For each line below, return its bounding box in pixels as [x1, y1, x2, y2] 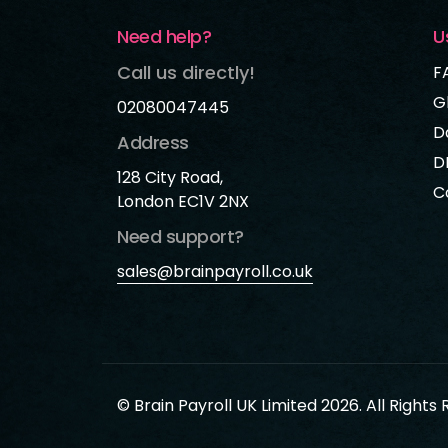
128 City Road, [117, 165, 223, 189]
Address [117, 129, 189, 155]
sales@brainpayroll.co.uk [117, 259, 313, 283]
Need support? [117, 223, 244, 249]
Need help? [117, 23, 211, 49]
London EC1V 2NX [117, 189, 249, 213]
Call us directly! [117, 59, 255, 85]
